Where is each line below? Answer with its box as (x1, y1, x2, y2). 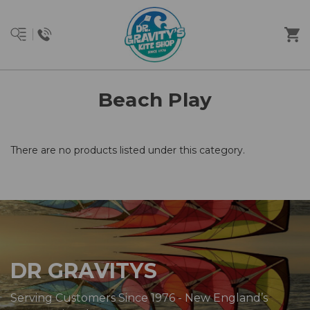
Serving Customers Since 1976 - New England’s (10, 291, 268, 304)
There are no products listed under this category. (10, 144, 245, 156)
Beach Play (98, 88, 212, 111)
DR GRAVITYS (10, 258, 157, 284)
